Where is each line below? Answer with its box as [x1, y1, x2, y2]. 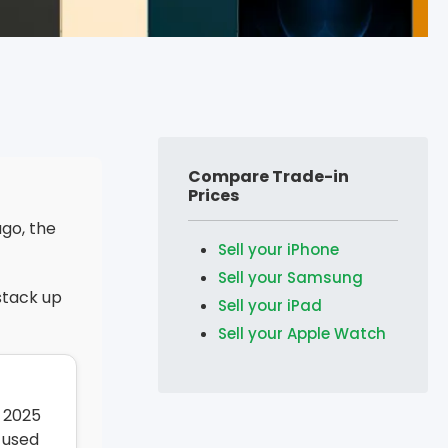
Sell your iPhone [218, 238, 339, 260]
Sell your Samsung [218, 266, 363, 288]
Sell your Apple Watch [218, 322, 386, 344]
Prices [188, 183, 239, 207]
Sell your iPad [218, 294, 322, 316]
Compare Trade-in [188, 164, 349, 188]
